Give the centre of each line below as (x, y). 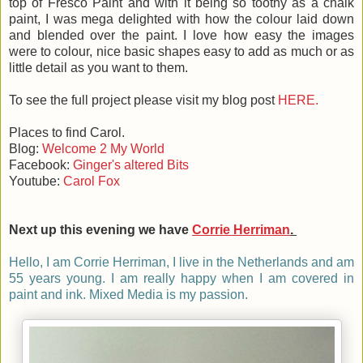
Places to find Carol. (68, 132)
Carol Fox (92, 181)
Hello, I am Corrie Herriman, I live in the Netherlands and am (181, 262)
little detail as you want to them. (98, 67)
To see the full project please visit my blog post (143, 100)
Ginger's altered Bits (131, 164)
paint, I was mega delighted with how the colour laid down (181, 19)
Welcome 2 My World (103, 148)
